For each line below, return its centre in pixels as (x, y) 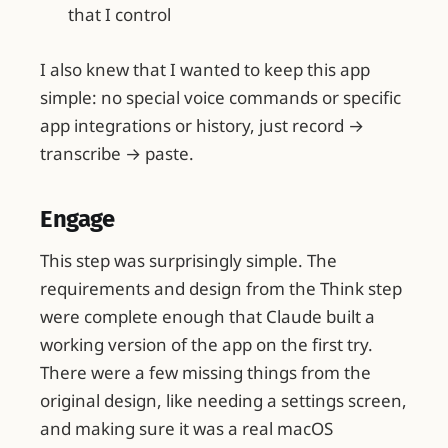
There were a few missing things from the (205, 372)
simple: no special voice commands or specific (220, 97)
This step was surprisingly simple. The (188, 260)
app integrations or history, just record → (202, 125)
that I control (119, 14)
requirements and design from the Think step (221, 288)
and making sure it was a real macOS (186, 428)
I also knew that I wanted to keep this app (205, 69)
